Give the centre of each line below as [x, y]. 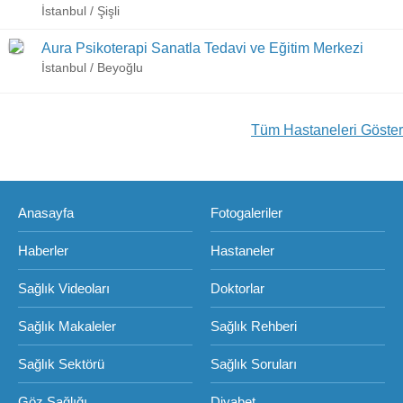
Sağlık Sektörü [61, 364]
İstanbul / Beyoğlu [92, 67]
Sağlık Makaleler [67, 326]
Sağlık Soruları [254, 364]
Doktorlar [237, 288]
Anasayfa [46, 213]
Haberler [43, 251]
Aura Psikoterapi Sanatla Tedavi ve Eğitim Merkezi [202, 48]
